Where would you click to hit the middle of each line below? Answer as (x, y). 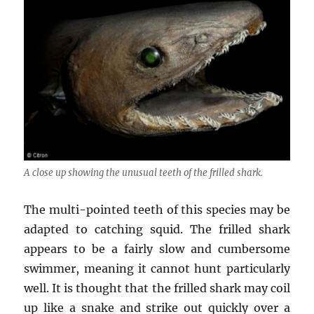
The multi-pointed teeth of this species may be (157, 209)
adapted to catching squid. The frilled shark (157, 229)
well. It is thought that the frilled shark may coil (157, 288)
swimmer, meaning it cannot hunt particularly (157, 268)
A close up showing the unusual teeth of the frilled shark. (144, 172)
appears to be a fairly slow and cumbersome (157, 248)
